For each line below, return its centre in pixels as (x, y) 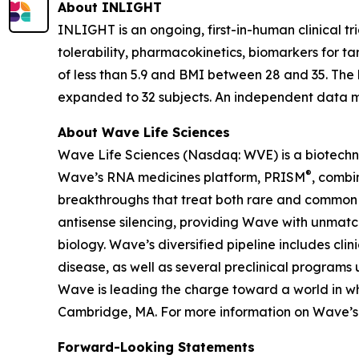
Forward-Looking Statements (156, 347)
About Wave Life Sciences (144, 133)
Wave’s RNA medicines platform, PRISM (182, 177)
